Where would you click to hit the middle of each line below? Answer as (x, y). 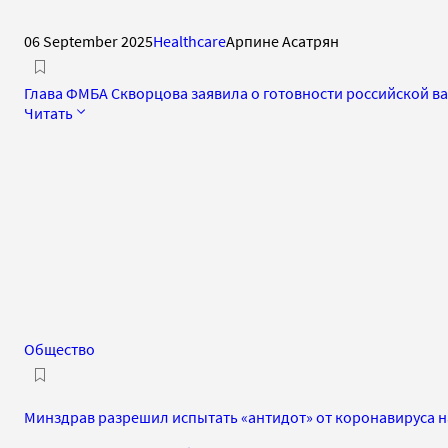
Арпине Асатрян (282, 40)
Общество (59, 348)
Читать (48, 112)
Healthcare (189, 40)
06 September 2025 (88, 40)
